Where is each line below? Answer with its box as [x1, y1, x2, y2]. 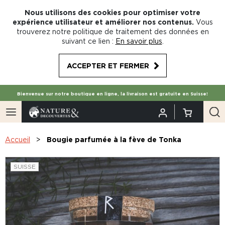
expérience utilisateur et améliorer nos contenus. [12, 18, 194, 26]
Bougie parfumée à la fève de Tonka [47, 136, 181, 143]
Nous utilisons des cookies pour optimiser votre [25, 9, 200, 16]
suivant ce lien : [61, 37, 114, 45]
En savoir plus [115, 37, 162, 45]
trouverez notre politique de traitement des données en [16, 28, 209, 35]
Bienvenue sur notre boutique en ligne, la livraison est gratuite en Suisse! [17, 91, 208, 96]
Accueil [5, 136, 30, 143]
